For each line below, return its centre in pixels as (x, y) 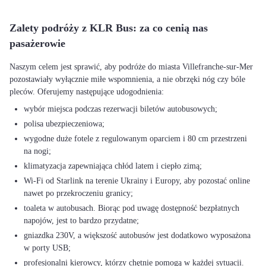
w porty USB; (47, 248)
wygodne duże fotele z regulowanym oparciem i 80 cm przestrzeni (135, 139)
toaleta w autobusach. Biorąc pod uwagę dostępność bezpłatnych (132, 208)
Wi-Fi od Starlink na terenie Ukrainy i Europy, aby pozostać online (137, 181)
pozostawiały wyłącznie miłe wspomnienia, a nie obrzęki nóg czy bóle (127, 79)
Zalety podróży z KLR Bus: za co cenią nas (109, 28)
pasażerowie (37, 43)
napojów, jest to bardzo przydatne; (81, 221)
